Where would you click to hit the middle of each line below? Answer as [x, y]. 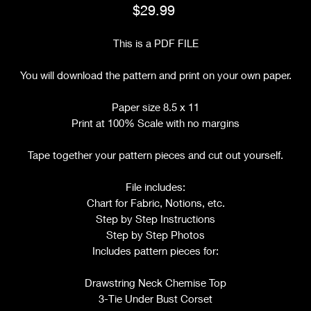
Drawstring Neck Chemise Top [155, 283]
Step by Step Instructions [155, 219]
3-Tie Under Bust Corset [155, 299]
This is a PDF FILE [155, 43]
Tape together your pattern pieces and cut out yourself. [155, 155]
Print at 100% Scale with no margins [155, 123]
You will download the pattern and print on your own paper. [155, 75]
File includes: [155, 187]
